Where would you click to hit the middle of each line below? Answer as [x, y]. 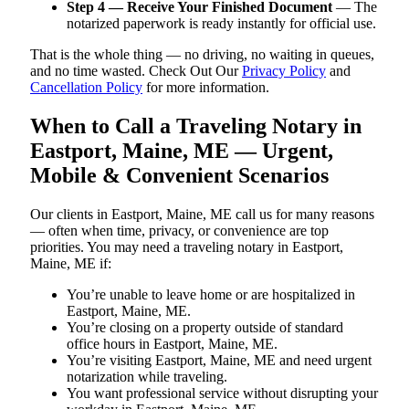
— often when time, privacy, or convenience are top [179, 230]
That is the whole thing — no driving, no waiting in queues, [202, 54]
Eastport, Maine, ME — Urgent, [182, 150]
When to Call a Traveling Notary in [196, 126]
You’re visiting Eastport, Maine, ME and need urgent [219, 360]
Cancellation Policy [86, 87]
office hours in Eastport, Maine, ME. [172, 343]
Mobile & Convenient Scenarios [179, 175]
